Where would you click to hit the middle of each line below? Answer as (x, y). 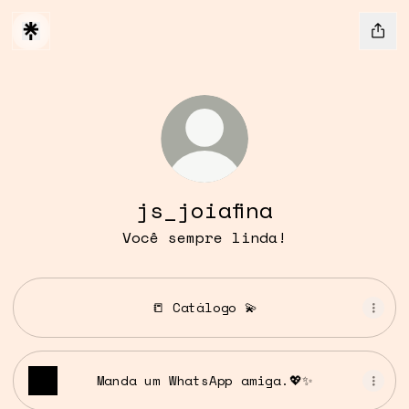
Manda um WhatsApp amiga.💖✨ (204, 380)
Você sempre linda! (204, 237)
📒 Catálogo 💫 (204, 307)
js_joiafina (204, 210)
